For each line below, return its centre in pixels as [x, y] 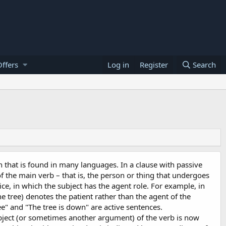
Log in [118, 65]
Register [154, 65]
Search [204, 65]
